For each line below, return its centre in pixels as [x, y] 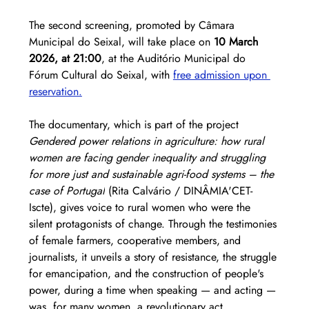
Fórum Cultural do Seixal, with [101, 74]
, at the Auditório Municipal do [175, 58]
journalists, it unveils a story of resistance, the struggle [154, 257]
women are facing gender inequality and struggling [149, 157]
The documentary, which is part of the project [135, 124]
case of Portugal [67, 190]
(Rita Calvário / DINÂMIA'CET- [178, 190]
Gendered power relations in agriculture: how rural [148, 141]
